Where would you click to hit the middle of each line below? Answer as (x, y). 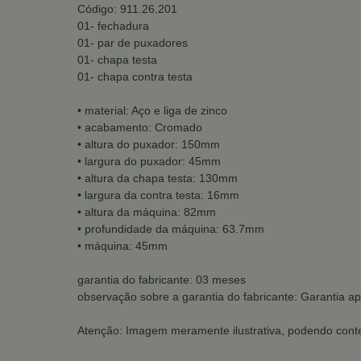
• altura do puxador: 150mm (149, 144)
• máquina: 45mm (122, 246)
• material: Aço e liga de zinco (152, 110)
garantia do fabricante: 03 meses (162, 280)
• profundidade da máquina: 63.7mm (171, 229)
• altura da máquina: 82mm (147, 212)
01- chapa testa (117, 60)
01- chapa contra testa (135, 77)
